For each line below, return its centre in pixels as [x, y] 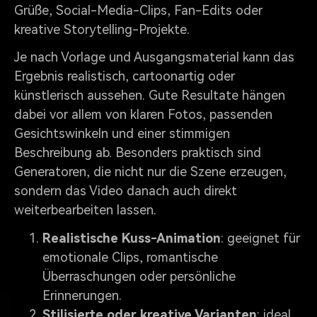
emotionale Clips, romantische [130, 258]
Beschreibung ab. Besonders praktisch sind [138, 153]
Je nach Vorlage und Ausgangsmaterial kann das [154, 57]
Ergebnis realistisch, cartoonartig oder [125, 76]
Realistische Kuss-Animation [132, 238]
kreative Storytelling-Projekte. [102, 29]
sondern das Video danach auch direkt [126, 191]
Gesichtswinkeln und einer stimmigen [122, 134]
